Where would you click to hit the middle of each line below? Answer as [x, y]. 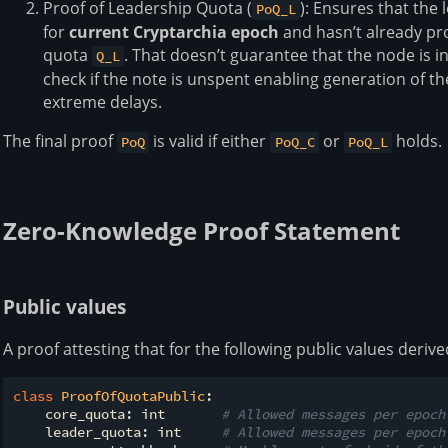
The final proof [60, 141]
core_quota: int [117, 413]
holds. [417, 141]
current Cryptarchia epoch [174, 32]
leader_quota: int [117, 431]
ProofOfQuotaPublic [133, 395]
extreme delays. [102, 102]
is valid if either [210, 141]
